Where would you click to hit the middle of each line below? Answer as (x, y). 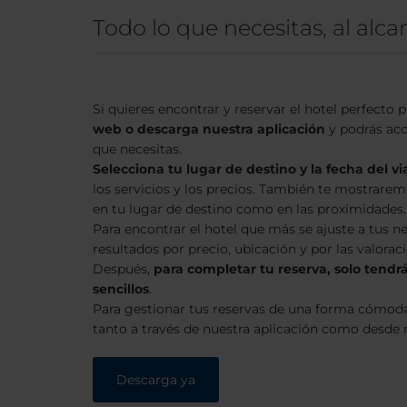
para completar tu (216, 269)
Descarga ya (155, 380)
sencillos (121, 289)
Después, (123, 269)
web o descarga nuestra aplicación (209, 129)
